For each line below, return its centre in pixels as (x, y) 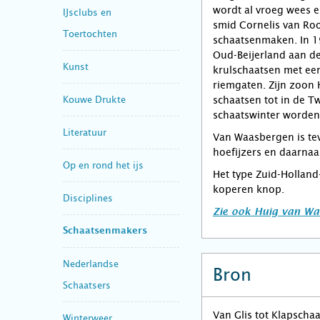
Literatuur (85, 132)
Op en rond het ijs (103, 165)
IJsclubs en (87, 12)
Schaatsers (87, 285)
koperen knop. (249, 189)
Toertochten (90, 34)
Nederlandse (91, 264)
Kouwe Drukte (94, 99)
